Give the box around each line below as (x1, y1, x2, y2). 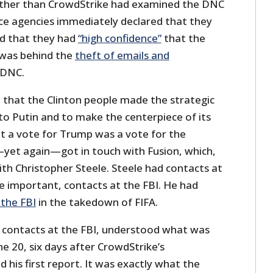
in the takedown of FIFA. (35, 195, 158, 210)
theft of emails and (74, 48, 169, 63)
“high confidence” (77, 31, 161, 46)
